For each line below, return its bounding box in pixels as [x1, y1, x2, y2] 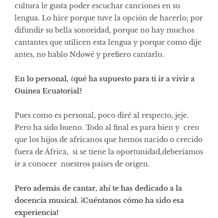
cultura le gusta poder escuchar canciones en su [15, 1, 180, 10]
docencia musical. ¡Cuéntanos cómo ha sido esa [15, 196, 184, 205]
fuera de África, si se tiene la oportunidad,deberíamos [15, 147, 203, 156]
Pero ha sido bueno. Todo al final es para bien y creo [15, 123, 199, 132]
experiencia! [15, 208, 58, 217]
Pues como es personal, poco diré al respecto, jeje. [15, 110, 189, 120]
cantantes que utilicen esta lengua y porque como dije [15, 37, 201, 47]
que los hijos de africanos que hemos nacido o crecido [15, 135, 202, 144]
